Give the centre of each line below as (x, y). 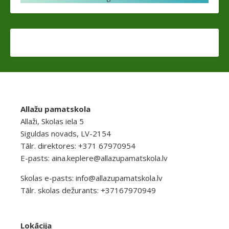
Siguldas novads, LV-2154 (66, 133)
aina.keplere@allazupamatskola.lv (110, 158)
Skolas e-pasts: (48, 178)
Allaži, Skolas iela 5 (52, 121)
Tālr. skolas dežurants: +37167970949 (88, 190)
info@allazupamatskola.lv (119, 178)
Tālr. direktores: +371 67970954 (78, 146)
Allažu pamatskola (55, 109)
